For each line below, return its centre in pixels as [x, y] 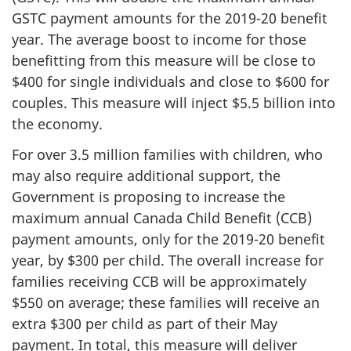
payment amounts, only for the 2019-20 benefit [168, 239]
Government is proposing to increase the [148, 196]
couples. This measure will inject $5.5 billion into [174, 103]
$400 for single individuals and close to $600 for [170, 82]
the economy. [57, 124]
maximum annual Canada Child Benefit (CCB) [162, 217]
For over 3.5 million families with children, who [167, 154]
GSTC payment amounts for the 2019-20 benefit [170, 18]
